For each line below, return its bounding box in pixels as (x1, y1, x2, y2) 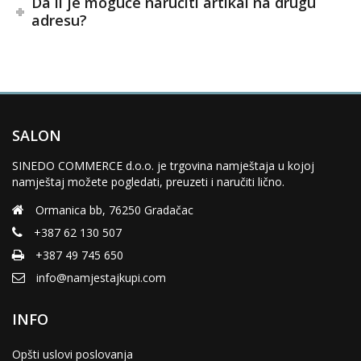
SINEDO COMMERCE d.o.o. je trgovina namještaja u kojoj (12, 157, 314, 173)
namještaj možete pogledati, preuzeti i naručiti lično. (12, 173, 284, 189)
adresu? (31, 10, 88, 30)
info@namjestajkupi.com (36, 270, 166, 286)
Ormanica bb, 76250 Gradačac (35, 202, 193, 218)
